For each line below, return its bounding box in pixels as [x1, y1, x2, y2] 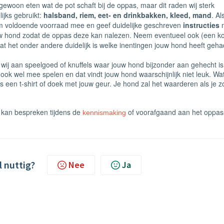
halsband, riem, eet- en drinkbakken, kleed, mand [43, 10, 211, 20]
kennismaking [82, 108, 126, 116]
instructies [183, 20, 219, 30]
